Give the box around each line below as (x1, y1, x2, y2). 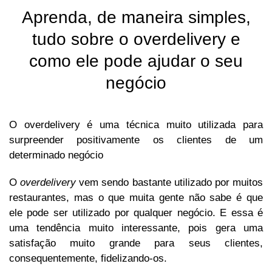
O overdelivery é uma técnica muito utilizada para (9, 119, 263, 131)
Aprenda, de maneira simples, (21, 8, 251, 27)
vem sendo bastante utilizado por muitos (79, 177, 263, 189)
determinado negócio (9, 149, 103, 161)
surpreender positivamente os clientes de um (9, 134, 263, 146)
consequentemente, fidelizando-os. (9, 253, 167, 265)
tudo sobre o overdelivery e (32, 30, 240, 49)
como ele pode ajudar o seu (29, 52, 243, 71)
